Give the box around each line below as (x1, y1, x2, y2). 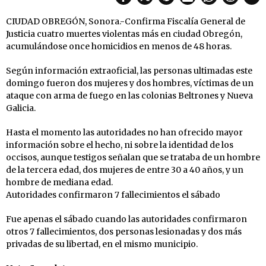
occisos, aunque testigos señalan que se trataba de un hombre (6, 151, 260, 163)
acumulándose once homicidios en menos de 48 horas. (6, 40, 232, 52)
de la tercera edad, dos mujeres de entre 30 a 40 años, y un (6, 164, 243, 175)
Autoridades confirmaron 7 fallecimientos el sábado (6, 189, 220, 200)
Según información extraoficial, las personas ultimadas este (6, 65, 252, 76)
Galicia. (6, 102, 36, 113)
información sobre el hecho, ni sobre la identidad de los (6, 139, 233, 150)
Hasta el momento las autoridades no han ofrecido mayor (6, 126, 243, 138)
